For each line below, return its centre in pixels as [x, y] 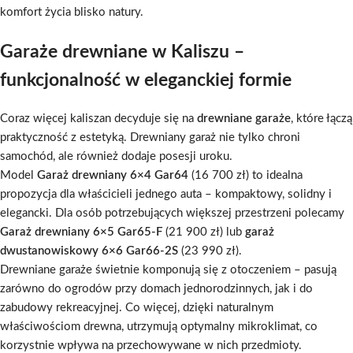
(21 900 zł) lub [204, 232]
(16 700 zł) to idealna [245, 175]
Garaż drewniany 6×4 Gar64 [113, 175]
